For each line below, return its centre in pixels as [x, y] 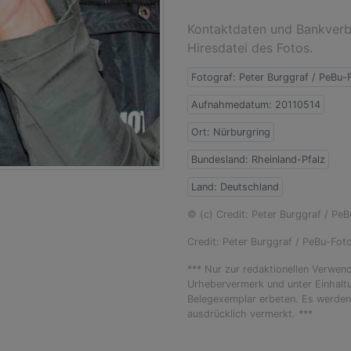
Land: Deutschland [235, 187]
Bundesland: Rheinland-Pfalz [258, 159]
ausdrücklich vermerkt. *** [250, 314]
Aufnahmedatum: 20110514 [256, 105]
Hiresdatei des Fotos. [250, 48]
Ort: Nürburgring [231, 132]
